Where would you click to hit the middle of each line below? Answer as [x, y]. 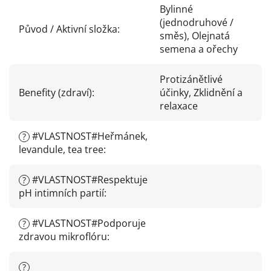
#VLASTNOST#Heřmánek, [89, 136]
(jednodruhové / [197, 23]
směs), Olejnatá [195, 36]
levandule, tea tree [61, 150]
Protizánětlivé [191, 80]
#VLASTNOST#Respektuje [89, 180]
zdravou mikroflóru [63, 237]
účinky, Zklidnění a [201, 93]
